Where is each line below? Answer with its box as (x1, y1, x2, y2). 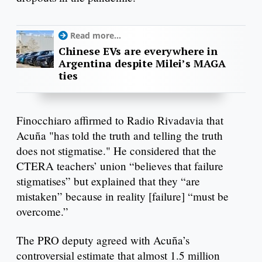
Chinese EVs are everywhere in (58, 43, 218, 58)
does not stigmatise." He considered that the (16, 143, 216, 158)
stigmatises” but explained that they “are (16, 173, 200, 188)
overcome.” (16, 204, 72, 219)
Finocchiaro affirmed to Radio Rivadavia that (16, 112, 223, 127)
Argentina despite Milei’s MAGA (58, 56, 226, 70)
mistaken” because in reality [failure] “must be (16, 188, 229, 204)
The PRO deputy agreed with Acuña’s (16, 233, 189, 248)
